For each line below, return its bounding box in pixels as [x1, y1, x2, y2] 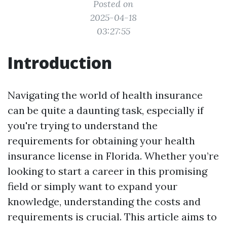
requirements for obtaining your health [8, 134, 195, 147]
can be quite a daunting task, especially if [8, 104, 204, 117]
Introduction [8, 52, 112, 73]
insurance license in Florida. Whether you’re [8, 149, 219, 162]
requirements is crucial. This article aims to [8, 210, 217, 223]
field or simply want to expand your [8, 180, 177, 193]
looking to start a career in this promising [8, 165, 207, 177]
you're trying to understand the [8, 119, 158, 132]
